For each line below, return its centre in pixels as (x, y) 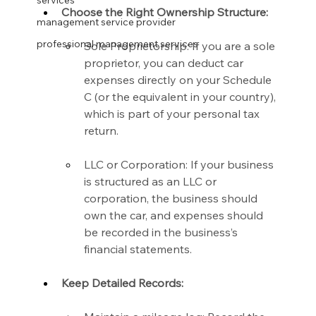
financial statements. (138, 249)
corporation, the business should (172, 199)
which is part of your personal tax (174, 114)
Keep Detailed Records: (123, 283)
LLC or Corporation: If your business (181, 165)
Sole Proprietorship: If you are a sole (181, 46)
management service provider (107, 22)
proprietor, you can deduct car (165, 63)
